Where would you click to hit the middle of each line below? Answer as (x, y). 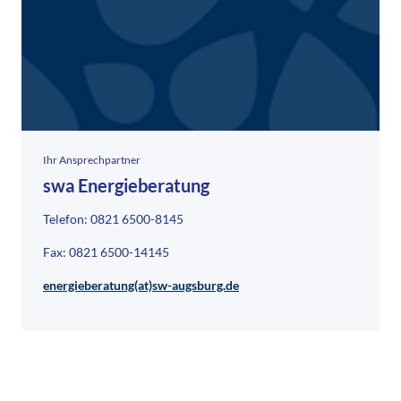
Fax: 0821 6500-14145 (106, 252)
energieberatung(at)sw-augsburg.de (141, 286)
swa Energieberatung (126, 186)
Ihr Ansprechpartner (92, 160)
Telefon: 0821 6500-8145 (113, 219)
